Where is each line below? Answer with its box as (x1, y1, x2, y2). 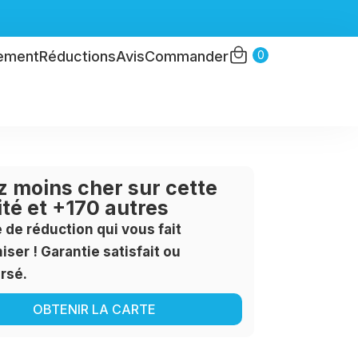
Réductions (39, 48, 116, 65)
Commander (145, 48, 229, 65)
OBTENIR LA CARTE (33, 301, 156, 317)
